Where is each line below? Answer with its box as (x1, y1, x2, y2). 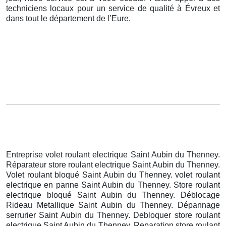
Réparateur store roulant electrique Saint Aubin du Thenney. (6, 160, 220, 169)
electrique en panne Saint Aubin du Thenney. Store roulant (6, 180, 220, 189)
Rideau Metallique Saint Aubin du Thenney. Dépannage (6, 200, 220, 209)
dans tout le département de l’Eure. (6, 14, 131, 23)
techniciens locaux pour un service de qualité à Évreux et (6, 4, 220, 13)
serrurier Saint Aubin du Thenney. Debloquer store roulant (6, 210, 220, 219)
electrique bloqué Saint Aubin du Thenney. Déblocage (6, 190, 220, 199)
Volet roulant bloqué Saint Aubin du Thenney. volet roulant (6, 170, 220, 179)
